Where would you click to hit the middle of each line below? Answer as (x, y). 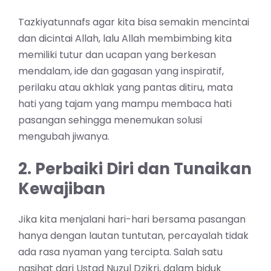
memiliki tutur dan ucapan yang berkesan (117, 55)
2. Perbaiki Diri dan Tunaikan (135, 169)
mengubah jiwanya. (64, 137)
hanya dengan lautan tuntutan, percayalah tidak (133, 236)
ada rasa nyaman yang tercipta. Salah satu (120, 252)
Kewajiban (62, 189)
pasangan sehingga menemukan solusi (110, 120)
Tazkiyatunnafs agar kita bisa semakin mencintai (134, 22)
